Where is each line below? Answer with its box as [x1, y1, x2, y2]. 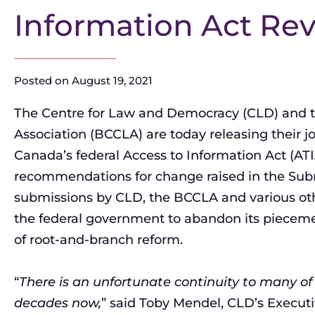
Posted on [14, 74, 69, 87]
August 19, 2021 [72, 74, 153, 87]
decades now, [14, 295, 101, 311]
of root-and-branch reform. [14, 232, 183, 247]
